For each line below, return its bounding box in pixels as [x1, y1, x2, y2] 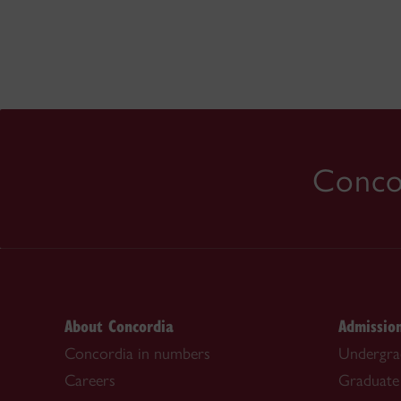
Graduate [338, 371, 399, 391]
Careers [64, 371, 115, 391]
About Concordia [64, 314, 174, 337]
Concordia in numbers [64, 344, 210, 364]
